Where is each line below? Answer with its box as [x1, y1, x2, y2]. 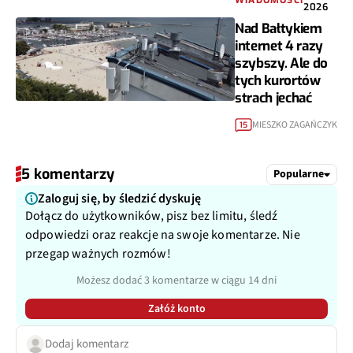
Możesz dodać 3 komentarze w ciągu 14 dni [76, 272, 277, 288]
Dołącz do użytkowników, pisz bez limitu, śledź [25, 206, 278, 225]
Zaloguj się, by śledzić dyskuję [38, 189, 201, 207]
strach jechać [235, 89, 312, 107]
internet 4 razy [235, 37, 323, 55]
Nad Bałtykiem [235, 20, 322, 38]
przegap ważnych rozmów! [25, 244, 171, 262]
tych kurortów [235, 72, 321, 90]
